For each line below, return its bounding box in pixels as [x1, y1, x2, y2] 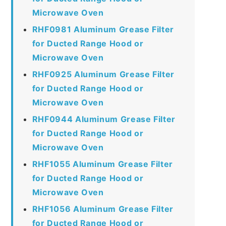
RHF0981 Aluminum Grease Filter [32, 24, 174, 34]
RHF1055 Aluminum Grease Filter [32, 158, 173, 169]
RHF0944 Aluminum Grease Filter [32, 114, 176, 124]
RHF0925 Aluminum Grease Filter [32, 69, 175, 79]
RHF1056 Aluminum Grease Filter [32, 203, 174, 214]
